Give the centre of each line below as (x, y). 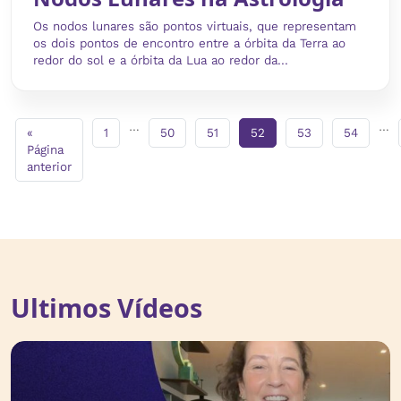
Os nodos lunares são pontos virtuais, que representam (195, 26)
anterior (49, 166)
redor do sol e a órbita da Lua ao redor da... (161, 60)
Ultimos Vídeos (107, 307)
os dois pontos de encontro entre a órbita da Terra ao (189, 43)
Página (45, 149)
